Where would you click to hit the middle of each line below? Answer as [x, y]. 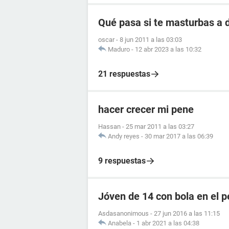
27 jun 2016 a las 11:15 [187, 213]
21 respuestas [124, 74]
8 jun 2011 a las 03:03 [151, 39]
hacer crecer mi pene [146, 109]
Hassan [109, 126]
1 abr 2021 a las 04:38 [168, 223]
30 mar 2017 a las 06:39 [179, 136]
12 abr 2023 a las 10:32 [168, 49]
